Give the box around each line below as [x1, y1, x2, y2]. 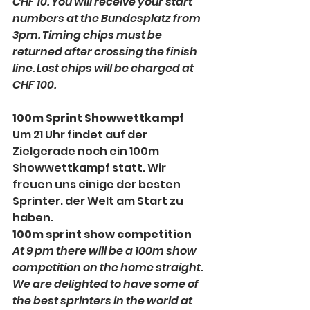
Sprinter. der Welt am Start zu [12, 193, 185, 210]
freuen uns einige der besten [12, 176, 183, 193]
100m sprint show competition [12, 226, 192, 243]
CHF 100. [12, 77, 56, 93]
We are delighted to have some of [12, 276, 201, 293]
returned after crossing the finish [12, 44, 199, 60]
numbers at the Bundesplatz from [12, 10, 203, 27]
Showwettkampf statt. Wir [12, 160, 168, 176]
